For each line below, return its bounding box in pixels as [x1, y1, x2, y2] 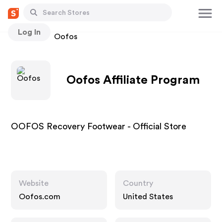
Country [123, 179, 153, 187]
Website [19, 179, 49, 187]
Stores [11, 33, 35, 41]
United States [123, 193, 173, 201]
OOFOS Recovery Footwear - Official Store [11, 122, 187, 131]
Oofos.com [19, 193, 61, 201]
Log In [18, 28, 41, 36]
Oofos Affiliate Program [66, 74, 200, 86]
